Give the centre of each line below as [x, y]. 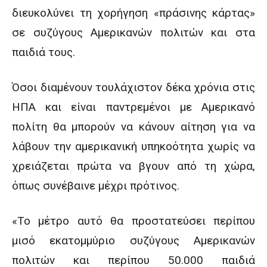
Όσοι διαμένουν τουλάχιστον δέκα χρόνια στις [133, 87]
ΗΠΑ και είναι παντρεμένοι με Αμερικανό [133, 107]
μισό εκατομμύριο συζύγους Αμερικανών [133, 240]
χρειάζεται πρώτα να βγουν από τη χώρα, [133, 166]
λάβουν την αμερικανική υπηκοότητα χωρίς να [133, 146]
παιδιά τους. [44, 52]
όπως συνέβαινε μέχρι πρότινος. [96, 186]
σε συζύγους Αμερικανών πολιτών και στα [133, 32]
